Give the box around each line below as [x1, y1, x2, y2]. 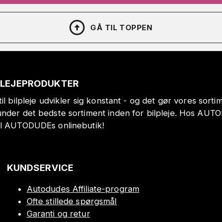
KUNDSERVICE [6, 162, 74, 173]
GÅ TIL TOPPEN [90, 22, 153, 32]
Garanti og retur [26, 209, 90, 219]
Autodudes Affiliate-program [26, 184, 140, 194]
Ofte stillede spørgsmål [26, 196, 117, 207]
